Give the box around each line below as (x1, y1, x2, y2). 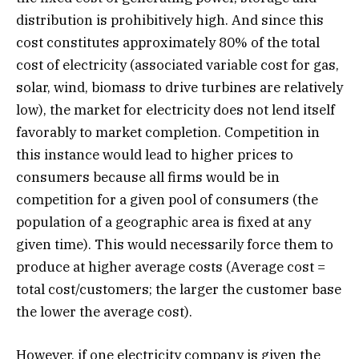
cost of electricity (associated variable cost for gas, (16, 56, 339, 75)
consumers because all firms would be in (16, 168, 280, 187)
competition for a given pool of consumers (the (16, 191, 318, 209)
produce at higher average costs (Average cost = (16, 258, 325, 276)
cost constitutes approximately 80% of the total (16, 34, 320, 52)
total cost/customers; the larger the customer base (16, 280, 341, 299)
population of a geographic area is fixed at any (16, 213, 311, 232)
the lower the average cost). (16, 303, 192, 321)
